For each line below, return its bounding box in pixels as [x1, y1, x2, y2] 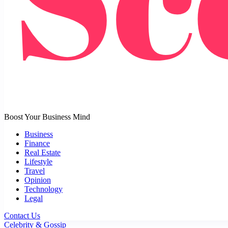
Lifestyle [24, 157, 52, 166]
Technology [24, 184, 63, 193]
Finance [24, 138, 50, 148]
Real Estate [24, 148, 61, 157]
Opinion [24, 175, 51, 184]
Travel [24, 166, 45, 175]
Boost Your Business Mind [4, 112, 90, 121]
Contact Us [4, 211, 40, 220]
